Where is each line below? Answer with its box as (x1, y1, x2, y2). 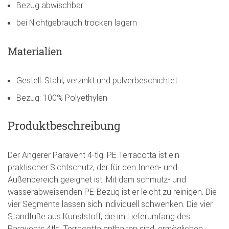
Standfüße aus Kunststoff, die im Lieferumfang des (8, 211, 190, 221)
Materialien (8, 44, 62, 58)
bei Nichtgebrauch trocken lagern (16, 17, 137, 28)
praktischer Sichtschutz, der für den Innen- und (8, 162, 177, 172)
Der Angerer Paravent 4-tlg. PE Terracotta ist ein (8, 149, 179, 160)
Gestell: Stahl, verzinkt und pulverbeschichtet (16, 75, 177, 85)
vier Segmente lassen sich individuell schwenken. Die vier (8, 198, 213, 209)
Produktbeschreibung (8, 118, 120, 133)
